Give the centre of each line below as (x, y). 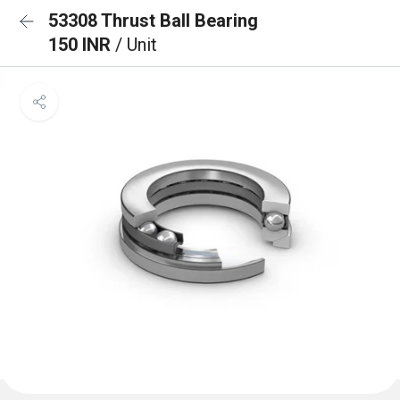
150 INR (82, 45)
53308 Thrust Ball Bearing (153, 21)
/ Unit (136, 45)
